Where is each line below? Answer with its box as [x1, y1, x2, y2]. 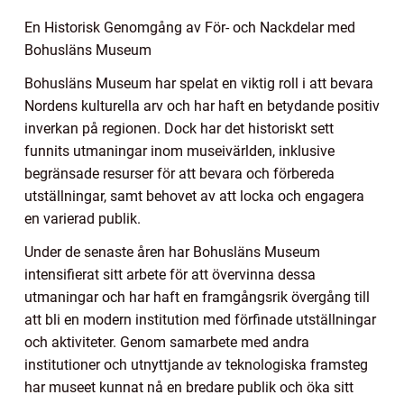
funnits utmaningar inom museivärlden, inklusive [24, 142, 335, 161]
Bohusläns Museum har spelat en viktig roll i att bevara [24, 75, 373, 93]
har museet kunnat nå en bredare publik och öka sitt [24, 379, 353, 397]
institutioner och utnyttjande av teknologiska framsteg [24, 356, 368, 374]
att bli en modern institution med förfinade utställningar [24, 311, 376, 329]
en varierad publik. [24, 210, 141, 228]
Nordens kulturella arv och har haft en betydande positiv [24, 97, 380, 115]
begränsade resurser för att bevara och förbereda [24, 165, 335, 183]
